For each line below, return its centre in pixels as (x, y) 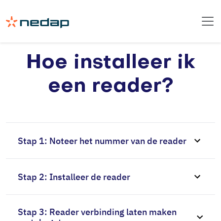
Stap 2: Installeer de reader (74, 177)
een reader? (110, 87)
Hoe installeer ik (110, 63)
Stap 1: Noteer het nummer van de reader (102, 141)
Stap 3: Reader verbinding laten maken (97, 212)
